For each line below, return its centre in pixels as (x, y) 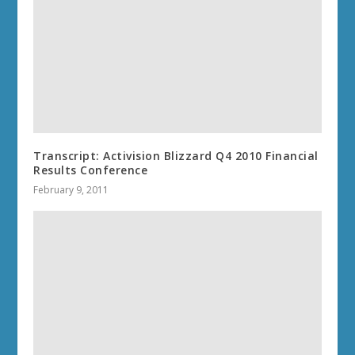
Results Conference (91, 170)
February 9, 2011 (71, 190)
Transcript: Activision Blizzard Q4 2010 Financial (176, 156)
